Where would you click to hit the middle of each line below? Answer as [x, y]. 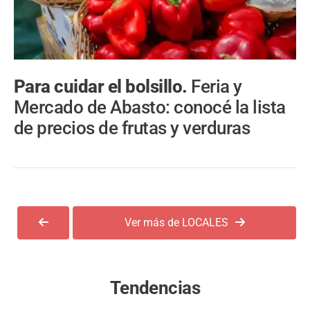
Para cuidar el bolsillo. [103, 87]
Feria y [217, 87]
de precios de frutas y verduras [132, 128]
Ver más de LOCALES [176, 222]
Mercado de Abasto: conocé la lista [150, 108]
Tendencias [155, 288]
